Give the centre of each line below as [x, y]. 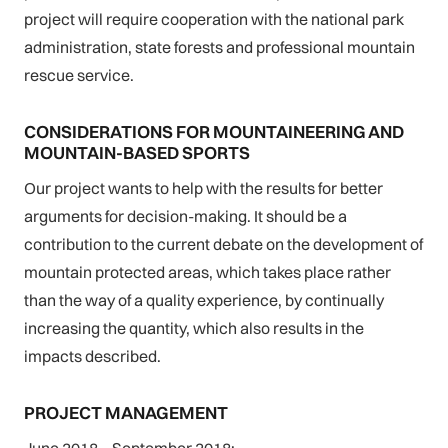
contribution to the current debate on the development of [223, 243]
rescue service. [79, 75]
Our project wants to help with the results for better [203, 187]
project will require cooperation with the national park [214, 19]
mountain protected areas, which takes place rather [207, 271]
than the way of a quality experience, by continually [204, 299]
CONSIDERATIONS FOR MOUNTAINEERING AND [214, 132]
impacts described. [92, 355]
